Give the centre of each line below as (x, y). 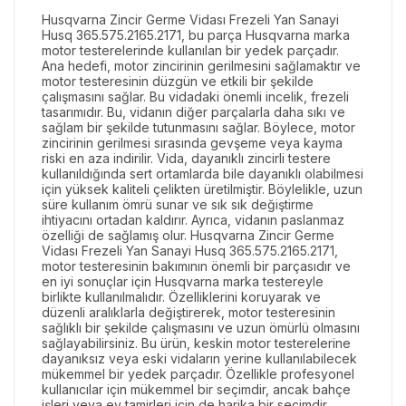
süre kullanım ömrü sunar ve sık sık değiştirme (178, 204)
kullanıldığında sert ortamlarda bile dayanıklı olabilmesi (203, 173)
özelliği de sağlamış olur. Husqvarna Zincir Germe (188, 235)
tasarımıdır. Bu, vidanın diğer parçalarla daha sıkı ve (193, 111)
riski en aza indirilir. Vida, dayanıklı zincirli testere (186, 158)
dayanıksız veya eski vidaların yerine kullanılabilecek (199, 358)
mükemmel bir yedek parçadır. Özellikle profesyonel (198, 373)
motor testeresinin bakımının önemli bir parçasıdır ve (196, 266)
